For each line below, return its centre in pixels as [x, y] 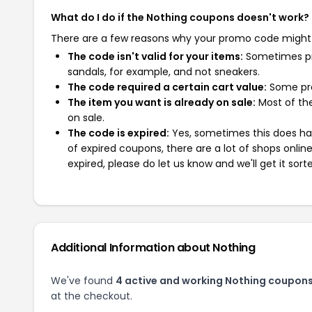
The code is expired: [118, 133]
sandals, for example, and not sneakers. [164, 72]
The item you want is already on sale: [162, 102]
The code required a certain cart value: [167, 87]
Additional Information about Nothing [153, 248]
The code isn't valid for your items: [155, 56]
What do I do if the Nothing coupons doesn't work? [180, 17]
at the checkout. [92, 296]
